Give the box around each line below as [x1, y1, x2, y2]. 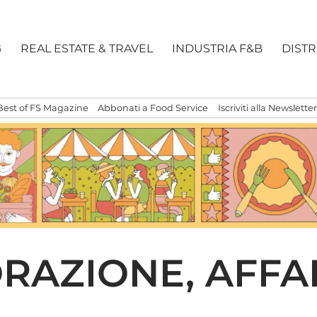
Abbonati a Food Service [98, 103, 209, 114]
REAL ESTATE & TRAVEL [21, 42, 154, 56]
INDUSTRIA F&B [172, 42, 263, 56]
